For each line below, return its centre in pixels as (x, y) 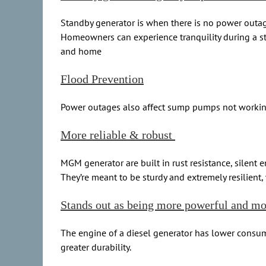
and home (81, 51)
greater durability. (96, 247)
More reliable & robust (118, 135)
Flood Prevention (102, 79)
